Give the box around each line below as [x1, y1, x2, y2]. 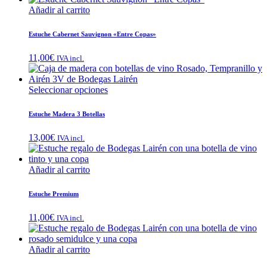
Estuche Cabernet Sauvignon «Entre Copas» [29, 30, 156, 38]
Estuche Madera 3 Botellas [29, 110, 105, 117]
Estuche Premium [29, 190, 79, 197]
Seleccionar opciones [29, 84, 108, 95]
